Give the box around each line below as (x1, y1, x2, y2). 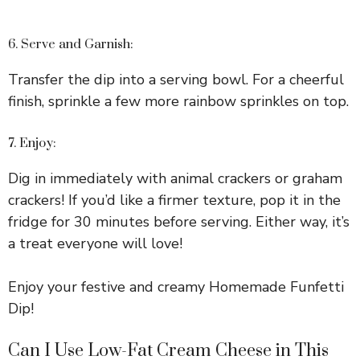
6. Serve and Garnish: (8, 35, 133, 52)
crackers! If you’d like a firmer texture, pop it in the (8, 190, 341, 210)
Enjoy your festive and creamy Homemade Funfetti (8, 276, 344, 297)
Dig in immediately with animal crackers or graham (8, 168, 342, 188)
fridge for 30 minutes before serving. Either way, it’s (8, 211, 350, 231)
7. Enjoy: (8, 134, 56, 151)
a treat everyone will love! (8, 233, 182, 253)
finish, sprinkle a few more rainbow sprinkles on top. (8, 91, 349, 111)
